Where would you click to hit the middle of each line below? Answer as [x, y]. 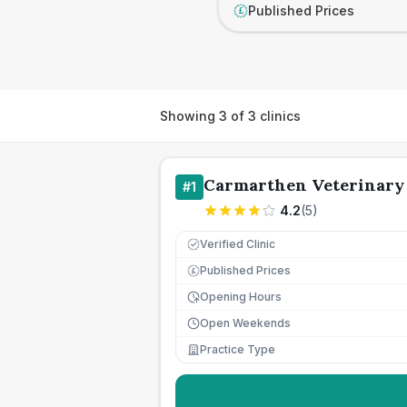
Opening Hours [241, 297]
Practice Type [238, 349]
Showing [189, 115]
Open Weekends [245, 323]
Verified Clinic [238, 244]
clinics [278, 115]
